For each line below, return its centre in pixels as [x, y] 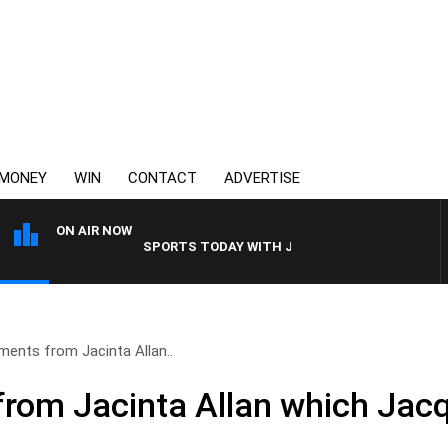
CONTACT [162, 178]
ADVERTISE [262, 178]
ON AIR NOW [94, 230]
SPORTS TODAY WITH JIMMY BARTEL [229, 246]
